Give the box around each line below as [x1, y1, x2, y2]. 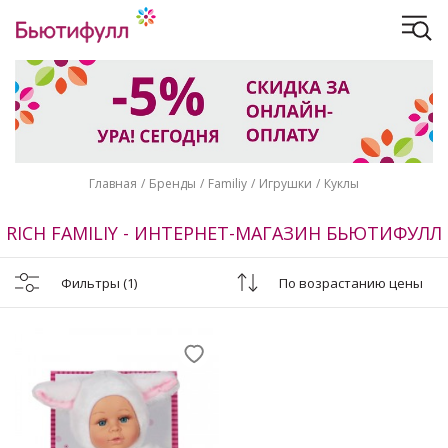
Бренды [149, 175, 196, 192]
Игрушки [259, 175, 312, 192]
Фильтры [61, 273, 123, 292]
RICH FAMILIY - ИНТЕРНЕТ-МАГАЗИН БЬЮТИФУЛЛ [6, 221, 442, 245]
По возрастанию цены [279, 273, 423, 292]
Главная [89, 175, 137, 192]
